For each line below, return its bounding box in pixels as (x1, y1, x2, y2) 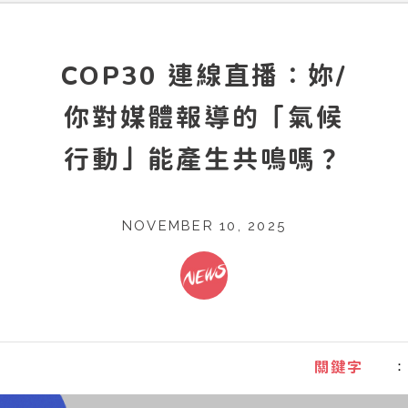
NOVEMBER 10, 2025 (121, 218, 287, 234)
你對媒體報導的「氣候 (64, 101, 344, 132)
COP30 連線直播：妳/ (61, 59, 347, 90)
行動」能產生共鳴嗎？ (64, 143, 344, 174)
